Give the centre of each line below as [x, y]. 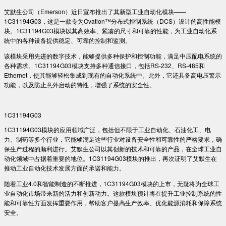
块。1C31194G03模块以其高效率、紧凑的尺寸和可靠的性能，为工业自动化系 [110, 30]
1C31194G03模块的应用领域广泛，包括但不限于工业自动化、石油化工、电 [107, 129]
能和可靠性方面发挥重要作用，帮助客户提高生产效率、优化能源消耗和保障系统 [113, 202]
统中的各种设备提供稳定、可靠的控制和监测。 [68, 40]
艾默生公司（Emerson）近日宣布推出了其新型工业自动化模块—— [95, 11]
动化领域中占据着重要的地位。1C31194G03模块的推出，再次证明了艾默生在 [110, 158]
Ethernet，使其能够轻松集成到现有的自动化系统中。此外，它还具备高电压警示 [112, 75]
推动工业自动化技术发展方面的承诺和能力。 [65, 167]
